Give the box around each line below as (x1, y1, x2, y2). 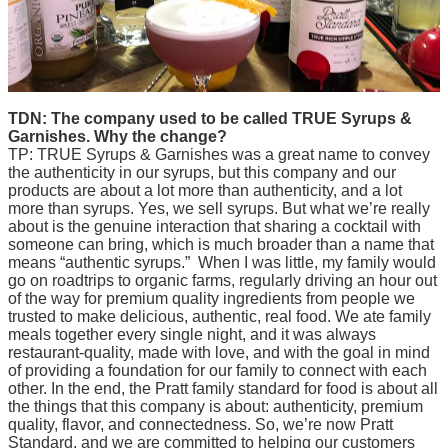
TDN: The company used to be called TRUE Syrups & (8, 109, 412, 127)
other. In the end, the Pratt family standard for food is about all (8, 379, 438, 397)
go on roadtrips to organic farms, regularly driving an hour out (8, 271, 437, 289)
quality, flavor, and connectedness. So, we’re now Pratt (8, 415, 393, 433)
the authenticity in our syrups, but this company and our (8, 163, 396, 181)
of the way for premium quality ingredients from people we (8, 289, 415, 307)
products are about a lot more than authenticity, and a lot (8, 181, 402, 199)
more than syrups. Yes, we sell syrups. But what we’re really (8, 199, 430, 217)
